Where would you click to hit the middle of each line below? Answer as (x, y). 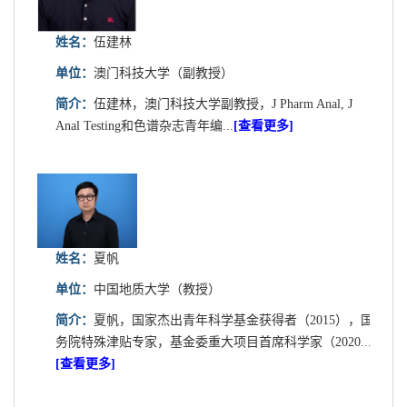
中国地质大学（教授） (157, 289)
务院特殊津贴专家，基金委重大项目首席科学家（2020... (213, 342)
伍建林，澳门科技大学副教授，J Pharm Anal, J (223, 104)
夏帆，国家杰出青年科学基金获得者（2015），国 (233, 320)
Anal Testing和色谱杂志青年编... (144, 126)
